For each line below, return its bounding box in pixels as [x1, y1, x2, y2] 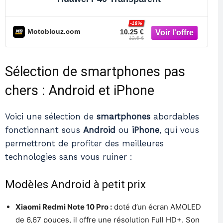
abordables [150, 111, 199, 121]
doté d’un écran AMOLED [112, 202, 201, 212]
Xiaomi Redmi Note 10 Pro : [15, 202, 112, 212]
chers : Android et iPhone [5, 82, 154, 99]
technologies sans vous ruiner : [5, 151, 132, 162]
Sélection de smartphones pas [5, 63, 185, 80]
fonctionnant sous [5, 124, 83, 135]
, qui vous [159, 124, 199, 135]
